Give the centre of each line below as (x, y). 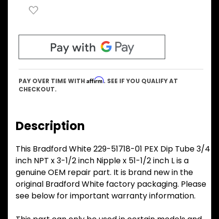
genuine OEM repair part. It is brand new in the (104, 173)
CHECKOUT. (38, 89)
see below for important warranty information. (106, 196)
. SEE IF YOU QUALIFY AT (141, 81)
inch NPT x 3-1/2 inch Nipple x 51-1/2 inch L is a (102, 161)
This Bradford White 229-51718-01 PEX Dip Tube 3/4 (113, 149)
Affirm (95, 80)
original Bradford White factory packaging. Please (111, 184)
